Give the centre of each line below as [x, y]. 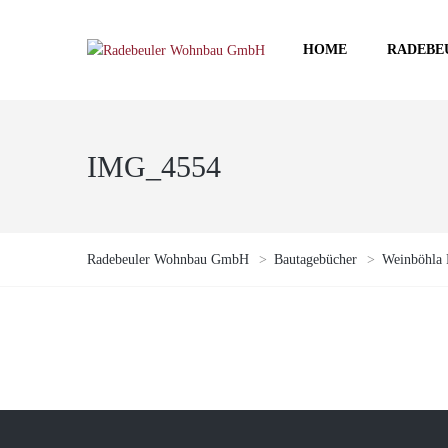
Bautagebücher [315, 259]
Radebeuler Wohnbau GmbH [168, 259]
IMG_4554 [154, 166]
